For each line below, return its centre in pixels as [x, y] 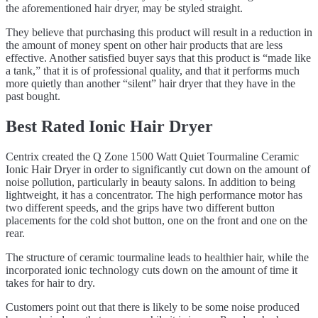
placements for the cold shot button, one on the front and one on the [157, 221]
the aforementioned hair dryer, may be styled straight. [124, 9]
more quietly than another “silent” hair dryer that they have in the [150, 84]
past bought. [33, 97]
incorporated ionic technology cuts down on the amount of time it [152, 270]
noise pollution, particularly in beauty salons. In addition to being [150, 182]
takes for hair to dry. [50, 283]
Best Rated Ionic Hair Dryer [109, 127]
